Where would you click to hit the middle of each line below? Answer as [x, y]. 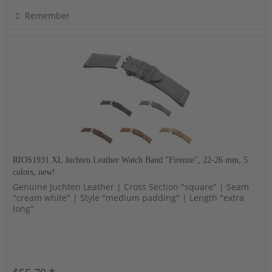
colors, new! [34, 172]
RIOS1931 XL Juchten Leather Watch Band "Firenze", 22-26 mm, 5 [131, 160]
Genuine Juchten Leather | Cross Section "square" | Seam [131, 187]
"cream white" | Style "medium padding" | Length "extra [129, 198]
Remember [48, 16]
